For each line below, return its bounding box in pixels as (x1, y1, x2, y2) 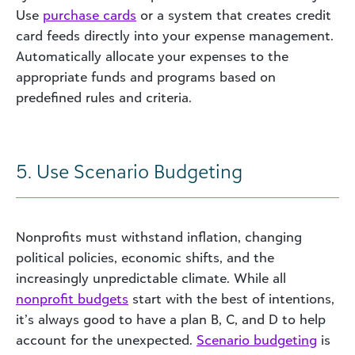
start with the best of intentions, (128, 290, 334, 307)
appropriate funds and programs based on (16, 68, 276, 85)
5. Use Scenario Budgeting (16, 158, 242, 183)
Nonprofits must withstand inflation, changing (16, 228, 302, 245)
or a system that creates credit (136, 6, 331, 23)
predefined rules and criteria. (16, 89, 192, 105)
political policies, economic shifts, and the (16, 249, 274, 265)
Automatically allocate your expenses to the (16, 48, 288, 64)
